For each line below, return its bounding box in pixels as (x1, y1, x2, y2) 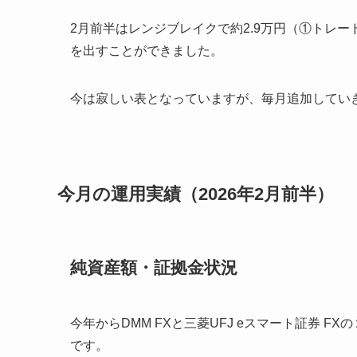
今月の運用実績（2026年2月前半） (57, 183, 334, 204)
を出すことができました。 (70, 44, 223, 58)
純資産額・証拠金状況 (70, 258, 237, 277)
